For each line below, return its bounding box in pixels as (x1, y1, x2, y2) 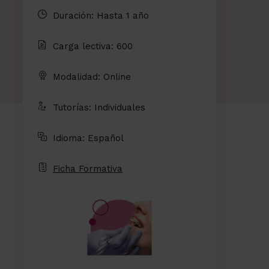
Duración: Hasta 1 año (53, 10, 149, 22)
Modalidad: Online (53, 71, 131, 83)
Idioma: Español (53, 133, 124, 144)
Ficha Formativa (53, 163, 122, 175)
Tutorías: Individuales (53, 102, 145, 113)
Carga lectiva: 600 (53, 41, 133, 52)
